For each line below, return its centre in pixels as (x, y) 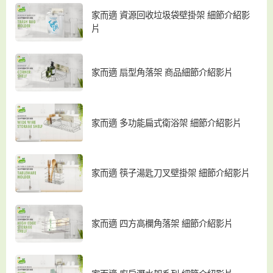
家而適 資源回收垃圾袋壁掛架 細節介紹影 (171, 16)
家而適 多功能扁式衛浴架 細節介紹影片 (167, 123)
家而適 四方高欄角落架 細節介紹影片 (162, 223)
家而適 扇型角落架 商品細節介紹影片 (162, 72)
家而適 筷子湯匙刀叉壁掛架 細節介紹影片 (171, 173)
